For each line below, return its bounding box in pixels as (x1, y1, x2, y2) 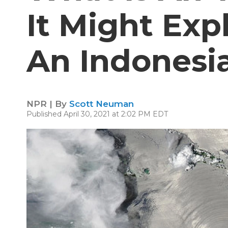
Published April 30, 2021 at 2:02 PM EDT (26, 109, 168, 119)
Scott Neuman (69, 99, 134, 109)
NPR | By (26, 99, 69, 109)
